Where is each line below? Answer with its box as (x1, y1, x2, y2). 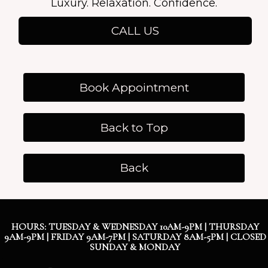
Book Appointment (79, 80, 189, 95)
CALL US (111, 24, 159, 38)
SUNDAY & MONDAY (90, 240, 180, 253)
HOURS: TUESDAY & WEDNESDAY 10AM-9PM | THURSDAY (11, 220, 259, 233)
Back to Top (100, 120, 168, 135)
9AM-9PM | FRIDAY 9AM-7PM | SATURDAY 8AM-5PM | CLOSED (4, 230, 266, 243)
